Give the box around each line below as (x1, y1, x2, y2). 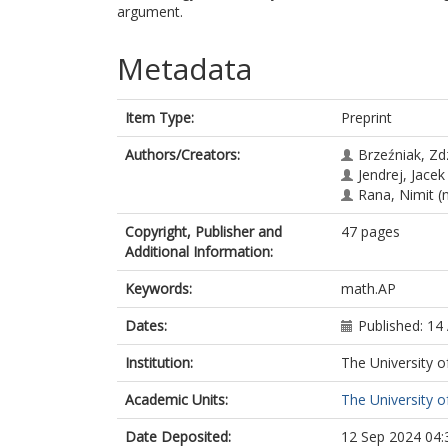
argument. (117, 2, 183, 21)
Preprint (341, 108, 392, 127)
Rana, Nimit (358, 185, 434, 204)
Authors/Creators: (125, 145, 240, 164)
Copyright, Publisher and (125, 222, 282, 241)
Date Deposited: (125, 427, 231, 446)
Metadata (117, 48, 252, 89)
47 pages (341, 222, 400, 241)
